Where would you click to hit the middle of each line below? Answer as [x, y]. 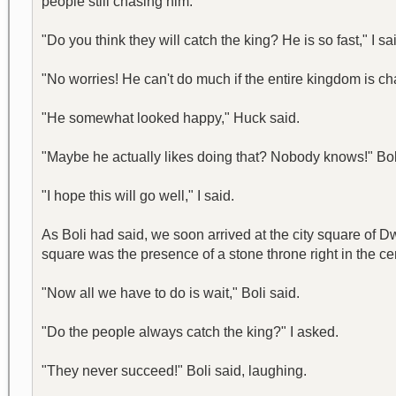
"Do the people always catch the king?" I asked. [190, 332]
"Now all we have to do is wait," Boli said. [171, 293]
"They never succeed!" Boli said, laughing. [174, 371]
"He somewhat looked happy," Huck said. [171, 118]
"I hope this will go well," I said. [138, 196]
